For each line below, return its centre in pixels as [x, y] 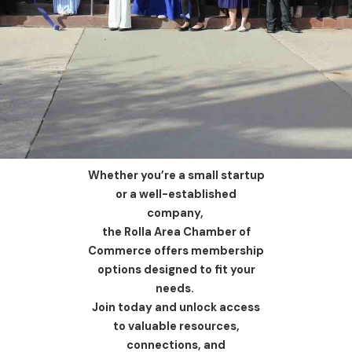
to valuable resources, [176, 326]
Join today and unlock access [176, 307]
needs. [176, 288]
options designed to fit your [176, 269]
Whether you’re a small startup [176, 175]
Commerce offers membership [176, 251]
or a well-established [176, 194]
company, [176, 213]
